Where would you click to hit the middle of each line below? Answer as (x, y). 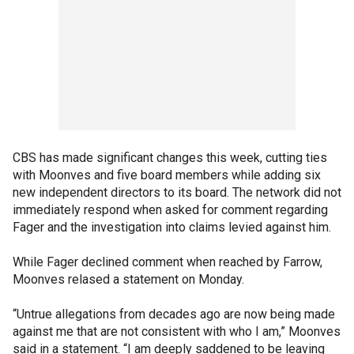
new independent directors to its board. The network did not (177, 192)
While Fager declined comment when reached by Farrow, (168, 262)
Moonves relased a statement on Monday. (128, 279)
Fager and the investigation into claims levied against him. (172, 227)
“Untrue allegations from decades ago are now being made (174, 314)
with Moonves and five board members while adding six (167, 175)
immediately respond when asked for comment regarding (170, 209)
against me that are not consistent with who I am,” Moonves (177, 331)
